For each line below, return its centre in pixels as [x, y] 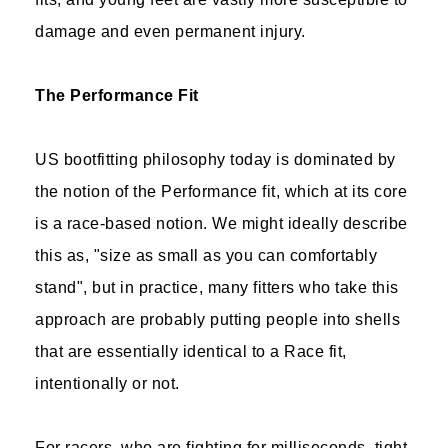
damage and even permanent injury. [170, 31]
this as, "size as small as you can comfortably [206, 255]
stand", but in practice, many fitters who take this [217, 287]
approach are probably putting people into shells [217, 319]
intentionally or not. [107, 383]
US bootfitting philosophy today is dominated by [215, 159]
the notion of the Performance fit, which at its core [221, 191]
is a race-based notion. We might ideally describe [221, 223]
